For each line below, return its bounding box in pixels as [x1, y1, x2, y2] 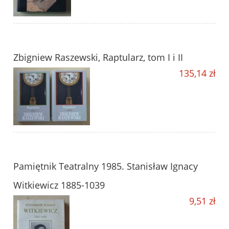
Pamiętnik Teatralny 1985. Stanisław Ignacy [13, 160, 198, 173]
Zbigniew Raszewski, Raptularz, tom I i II [13, 51, 183, 64]
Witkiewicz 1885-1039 [13, 179, 105, 192]
